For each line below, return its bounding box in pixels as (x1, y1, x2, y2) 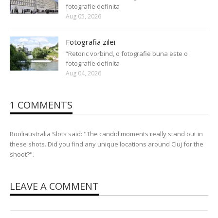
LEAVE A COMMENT (10, 180, 99, 193)
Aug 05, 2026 (66, 12, 101, 21)
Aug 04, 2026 (66, 69, 101, 78)
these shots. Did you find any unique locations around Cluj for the (10, 140, 203, 149)
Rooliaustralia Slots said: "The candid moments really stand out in (10, 129, 203, 139)
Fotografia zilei (66, 37, 115, 47)
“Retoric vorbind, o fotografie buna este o (66, 49, 188, 58)
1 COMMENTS (10, 98, 73, 112)
